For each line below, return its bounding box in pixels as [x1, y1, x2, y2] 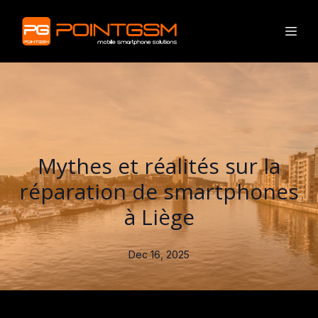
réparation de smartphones [19, 177, 299, 206]
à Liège [124, 202, 194, 231]
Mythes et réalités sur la [38, 151, 280, 180]
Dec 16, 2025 [128, 248, 190, 261]
